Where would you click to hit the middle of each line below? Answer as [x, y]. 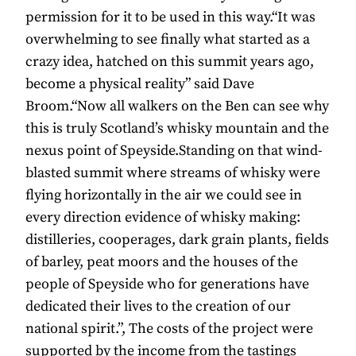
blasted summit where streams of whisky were [173, 173]
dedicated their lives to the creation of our [158, 307]
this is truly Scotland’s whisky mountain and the [177, 129]
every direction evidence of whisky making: [163, 218]
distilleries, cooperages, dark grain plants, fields [177, 240]
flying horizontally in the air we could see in [164, 195]
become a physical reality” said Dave [140, 84]
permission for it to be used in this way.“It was [170, 17]
